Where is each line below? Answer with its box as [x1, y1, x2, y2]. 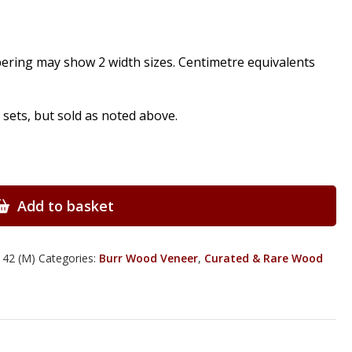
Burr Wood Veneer [99, 251, 198, 266]
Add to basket [16, 196, 114, 215]
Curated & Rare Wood [204, 251, 323, 266]
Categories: [38, 251, 99, 266]
